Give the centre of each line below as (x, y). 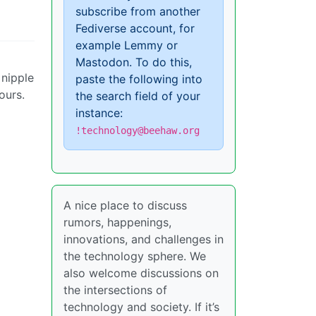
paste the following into (139, 79)
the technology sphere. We (135, 256)
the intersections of (115, 290)
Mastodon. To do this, (134, 62)
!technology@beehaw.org (138, 130)
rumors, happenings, (117, 222)
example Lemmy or (127, 45)
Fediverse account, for (135, 28)
